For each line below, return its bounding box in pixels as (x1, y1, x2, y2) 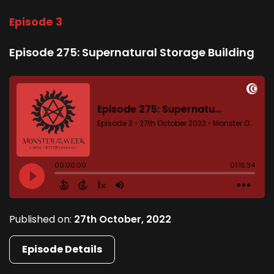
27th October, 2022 (74, 212, 171, 226)
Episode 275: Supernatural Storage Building (9, 44, 254, 60)
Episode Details (22, 242, 102, 256)
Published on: (9, 212, 74, 226)
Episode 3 (9, 14, 62, 29)
